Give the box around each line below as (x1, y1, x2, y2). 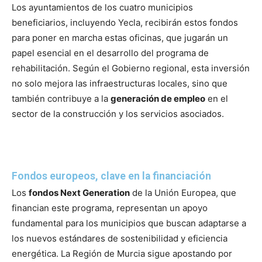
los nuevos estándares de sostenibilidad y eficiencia (12, 233, 227, 244)
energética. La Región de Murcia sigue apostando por (12, 248, 232, 260)
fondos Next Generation (29, 187, 130, 199)
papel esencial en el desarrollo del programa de (12, 47, 209, 59)
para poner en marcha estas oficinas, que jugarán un (12, 32, 228, 44)
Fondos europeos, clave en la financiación (12, 170, 211, 182)
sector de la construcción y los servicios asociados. (12, 108, 224, 120)
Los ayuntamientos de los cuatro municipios (12, 2, 193, 13)
